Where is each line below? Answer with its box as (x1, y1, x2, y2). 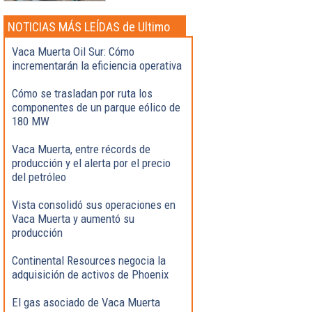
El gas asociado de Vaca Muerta (12, 295, 160, 309)
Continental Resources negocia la (12, 253, 166, 267)
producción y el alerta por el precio (12, 155, 171, 170)
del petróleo (12, 169, 66, 184)
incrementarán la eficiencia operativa (12, 58, 182, 72)
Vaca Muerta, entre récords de (12, 141, 150, 156)
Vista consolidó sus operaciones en (12, 197, 175, 212)
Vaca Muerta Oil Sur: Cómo (12, 44, 134, 58)
